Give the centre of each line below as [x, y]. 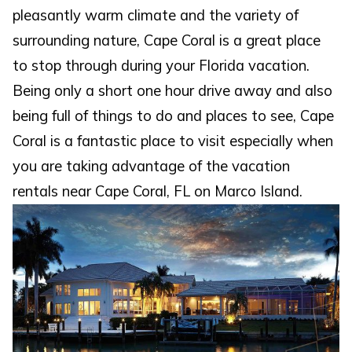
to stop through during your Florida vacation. [161, 66]
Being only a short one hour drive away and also [173, 91]
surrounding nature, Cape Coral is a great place [167, 41]
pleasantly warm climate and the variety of [156, 16]
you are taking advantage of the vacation [152, 167]
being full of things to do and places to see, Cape [174, 116]
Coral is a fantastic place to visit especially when [173, 141]
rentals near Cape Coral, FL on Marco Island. [158, 192]
